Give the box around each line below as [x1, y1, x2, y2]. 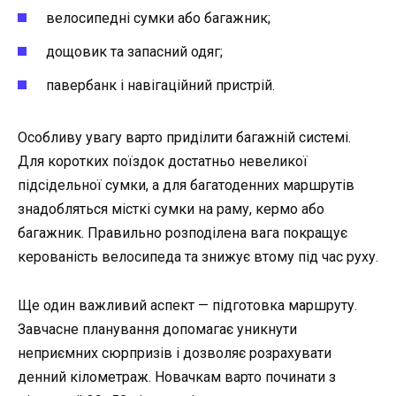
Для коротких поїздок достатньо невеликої [18, 153, 308, 171]
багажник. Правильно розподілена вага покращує [18, 225, 347, 242]
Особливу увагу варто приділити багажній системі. [18, 129, 351, 147]
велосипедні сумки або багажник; [46, 10, 270, 27]
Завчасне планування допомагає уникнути [18, 320, 297, 338]
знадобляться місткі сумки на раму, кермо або [18, 201, 324, 218]
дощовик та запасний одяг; [46, 43, 223, 61]
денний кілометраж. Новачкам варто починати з [18, 368, 336, 385]
